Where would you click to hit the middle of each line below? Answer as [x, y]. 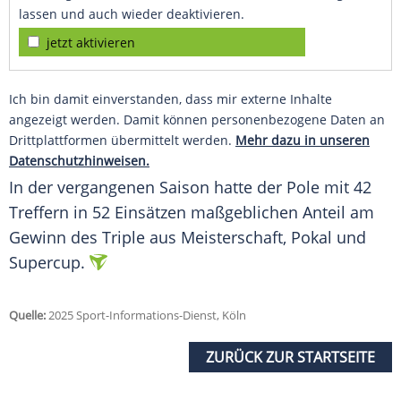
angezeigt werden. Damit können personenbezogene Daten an [197, 120]
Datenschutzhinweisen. [79, 161]
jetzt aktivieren [91, 43]
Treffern [39, 213]
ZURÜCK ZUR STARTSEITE [290, 358]
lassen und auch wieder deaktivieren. [132, 14]
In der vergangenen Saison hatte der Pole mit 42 [190, 188]
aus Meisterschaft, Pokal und [256, 238]
